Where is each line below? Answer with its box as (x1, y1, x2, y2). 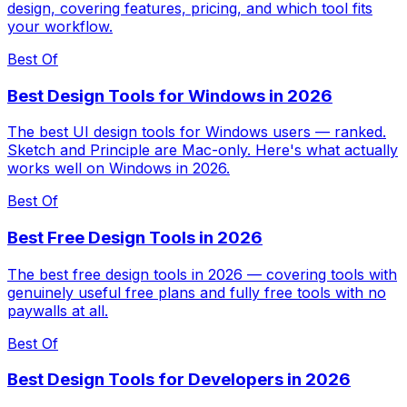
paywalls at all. (7, 301, 108, 320)
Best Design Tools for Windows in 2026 (7, 84, 333, 106)
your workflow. (7, 16, 113, 35)
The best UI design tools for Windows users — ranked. (7, 123, 386, 142)
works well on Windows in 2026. (7, 159, 230, 178)
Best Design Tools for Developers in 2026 (7, 369, 351, 391)
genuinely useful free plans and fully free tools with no (7, 283, 386, 302)
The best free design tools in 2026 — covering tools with (7, 264, 397, 283)
